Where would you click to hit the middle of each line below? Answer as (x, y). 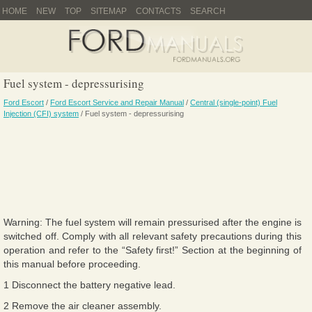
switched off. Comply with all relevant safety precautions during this (153, 236)
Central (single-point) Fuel (234, 102)
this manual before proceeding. (72, 264)
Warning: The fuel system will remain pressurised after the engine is (153, 222)
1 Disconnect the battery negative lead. (89, 284)
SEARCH (208, 11)
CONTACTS (158, 11)
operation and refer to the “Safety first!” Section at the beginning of (153, 250)
